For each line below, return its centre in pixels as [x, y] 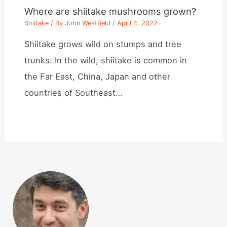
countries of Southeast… [73, 93]
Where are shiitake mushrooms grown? [110, 11]
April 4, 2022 [138, 23]
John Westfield [88, 23]
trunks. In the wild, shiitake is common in [106, 61]
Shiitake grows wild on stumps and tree [103, 44]
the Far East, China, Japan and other [98, 77]
